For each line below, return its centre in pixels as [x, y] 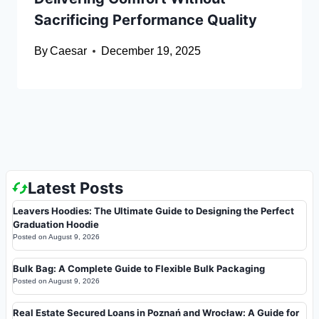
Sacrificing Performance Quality [146, 20]
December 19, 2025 [151, 51]
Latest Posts [75, 188]
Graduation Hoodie [56, 224]
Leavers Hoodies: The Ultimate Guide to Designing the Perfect [153, 210]
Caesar [69, 51]
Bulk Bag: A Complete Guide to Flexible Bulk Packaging [139, 268]
